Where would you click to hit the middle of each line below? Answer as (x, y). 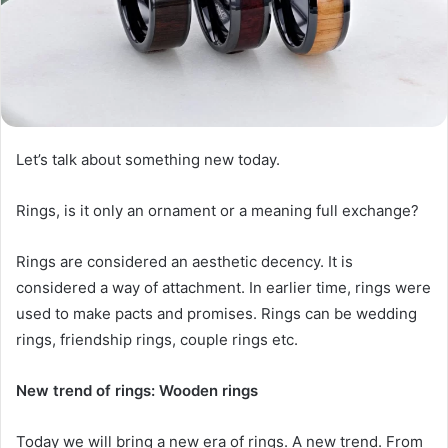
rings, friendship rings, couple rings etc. (157, 339)
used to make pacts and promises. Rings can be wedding (216, 313)
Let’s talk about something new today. (148, 159)
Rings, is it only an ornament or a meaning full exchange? (217, 210)
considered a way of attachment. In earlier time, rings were (223, 287)
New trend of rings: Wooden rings (137, 390)
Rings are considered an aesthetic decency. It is (184, 261)
